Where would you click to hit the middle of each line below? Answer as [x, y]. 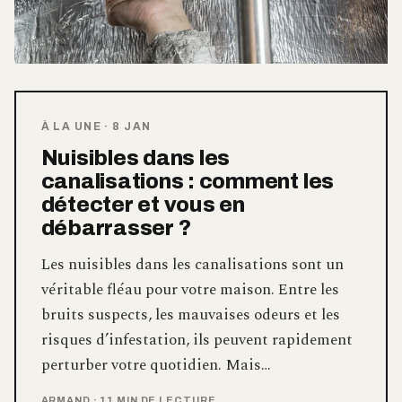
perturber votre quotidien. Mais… [156, 365]
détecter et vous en [143, 204]
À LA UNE [71, 126]
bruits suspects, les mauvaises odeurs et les [190, 315]
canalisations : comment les [188, 181]
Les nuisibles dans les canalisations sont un [192, 264]
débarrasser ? [116, 227]
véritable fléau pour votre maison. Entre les [190, 289]
